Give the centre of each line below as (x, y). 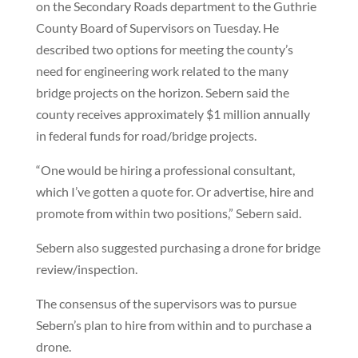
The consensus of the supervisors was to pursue (166, 303)
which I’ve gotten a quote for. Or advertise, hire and (175, 191)
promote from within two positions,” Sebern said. (168, 213)
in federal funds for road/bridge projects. (146, 135)
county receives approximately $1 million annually (173, 114)
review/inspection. (86, 269)
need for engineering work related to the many (162, 71)
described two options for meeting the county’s (164, 49)
